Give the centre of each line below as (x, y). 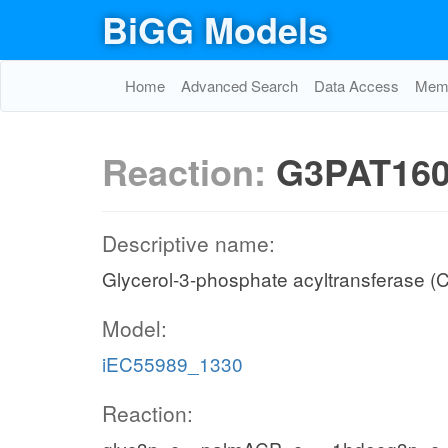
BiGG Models (215, 29)
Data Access (356, 85)
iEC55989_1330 (172, 363)
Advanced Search (239, 85)
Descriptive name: (188, 243)
